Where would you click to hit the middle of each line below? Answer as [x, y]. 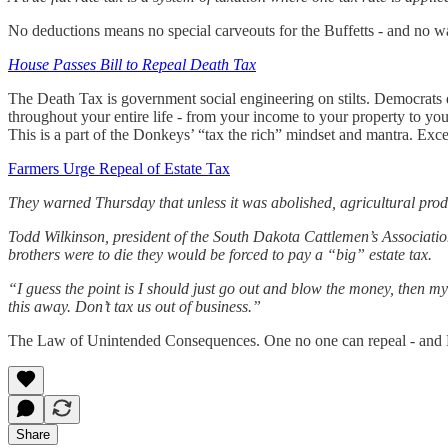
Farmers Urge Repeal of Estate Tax [119, 168]
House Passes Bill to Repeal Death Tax [132, 64]
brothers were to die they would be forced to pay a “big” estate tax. [220, 254]
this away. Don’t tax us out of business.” [134, 306]
